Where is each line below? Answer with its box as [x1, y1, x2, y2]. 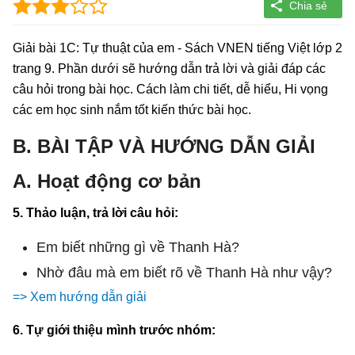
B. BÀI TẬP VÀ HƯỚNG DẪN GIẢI [13, 135, 315, 157]
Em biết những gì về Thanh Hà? [36, 239, 239, 255]
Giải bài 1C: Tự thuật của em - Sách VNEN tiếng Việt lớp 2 [13, 40, 342, 55]
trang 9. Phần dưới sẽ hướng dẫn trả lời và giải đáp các [13, 61, 326, 75]
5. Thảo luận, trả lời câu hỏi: [13, 205, 178, 219]
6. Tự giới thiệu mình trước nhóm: [13, 323, 216, 337]
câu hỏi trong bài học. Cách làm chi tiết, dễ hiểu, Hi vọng [13, 82, 328, 96]
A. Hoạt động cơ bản [13, 170, 201, 192]
